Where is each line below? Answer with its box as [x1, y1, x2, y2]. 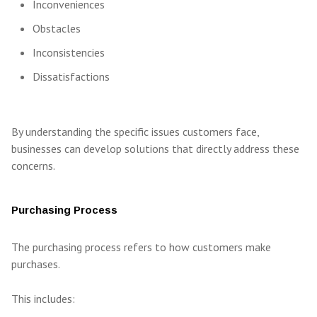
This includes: [11, 292, 75, 306]
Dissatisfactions [33, 69, 110, 84]
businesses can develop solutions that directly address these [11, 142, 299, 156]
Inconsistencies [33, 45, 105, 60]
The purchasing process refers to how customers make [11, 240, 271, 255]
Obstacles [33, 21, 81, 36]
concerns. [11, 158, 55, 173]
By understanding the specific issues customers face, [11, 125, 259, 139]
